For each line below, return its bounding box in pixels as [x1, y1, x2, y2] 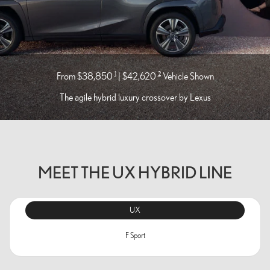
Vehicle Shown [160, 71, 214, 82]
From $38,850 [56, 71, 115, 82]
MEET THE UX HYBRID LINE [38, 162, 232, 183]
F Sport [125, 231, 145, 240]
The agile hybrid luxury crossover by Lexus [59, 92, 211, 103]
